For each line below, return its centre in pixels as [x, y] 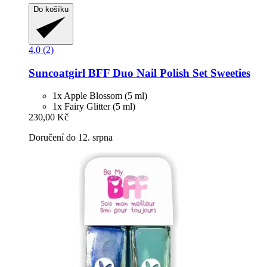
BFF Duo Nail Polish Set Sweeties [168, 73]
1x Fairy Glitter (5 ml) [94, 107]
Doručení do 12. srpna [71, 138]
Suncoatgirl [57, 73]
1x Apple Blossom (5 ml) [100, 96]
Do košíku [51, 9]
